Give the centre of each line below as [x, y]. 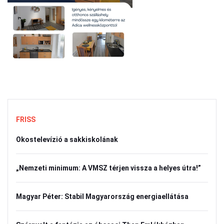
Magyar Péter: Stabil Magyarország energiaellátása [102, 196]
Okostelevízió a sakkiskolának [67, 139]
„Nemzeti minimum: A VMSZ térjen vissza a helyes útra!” [108, 168]
